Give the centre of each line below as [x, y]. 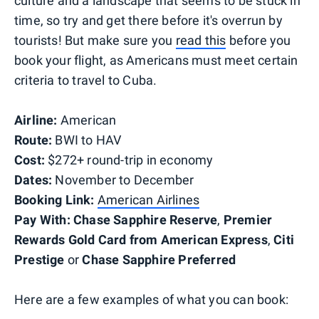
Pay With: [42, 219]
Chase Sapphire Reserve [146, 219]
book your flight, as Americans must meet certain [156, 60]
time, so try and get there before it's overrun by [148, 20]
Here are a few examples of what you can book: [151, 299]
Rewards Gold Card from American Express [141, 239]
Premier [248, 219]
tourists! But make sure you [95, 40]
